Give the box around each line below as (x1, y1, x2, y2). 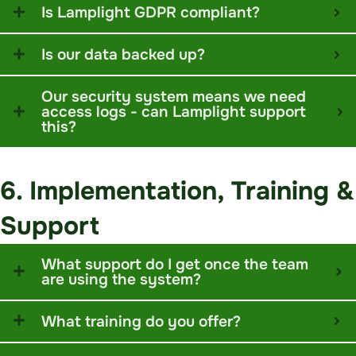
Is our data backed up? (41, 44, 205, 65)
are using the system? (41, 269, 201, 289)
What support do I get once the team (41, 253, 308, 274)
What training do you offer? (41, 311, 241, 331)
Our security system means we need (41, 87, 306, 107)
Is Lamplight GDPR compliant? (41, 2, 260, 23)
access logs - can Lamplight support (41, 102, 306, 122)
